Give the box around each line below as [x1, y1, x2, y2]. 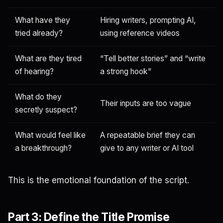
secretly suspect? [15, 105, 77, 114]
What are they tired [15, 53, 82, 63]
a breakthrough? [15, 143, 72, 153]
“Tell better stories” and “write [100, 53, 206, 63]
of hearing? [15, 66, 54, 76]
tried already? [15, 28, 63, 38]
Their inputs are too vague [100, 98, 191, 108]
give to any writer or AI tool [100, 143, 194, 153]
